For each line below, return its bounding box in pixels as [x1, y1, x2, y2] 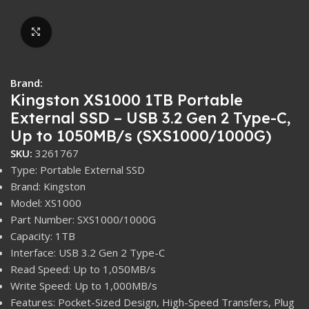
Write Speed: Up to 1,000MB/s [10, 278, 157, 292]
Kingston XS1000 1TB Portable [10, 90, 243, 110]
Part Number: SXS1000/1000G [10, 212, 156, 226]
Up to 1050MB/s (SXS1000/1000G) [10, 126, 272, 146]
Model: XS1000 [10, 195, 81, 210]
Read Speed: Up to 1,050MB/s [10, 261, 156, 276]
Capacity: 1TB [10, 228, 75, 243]
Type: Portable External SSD [10, 162, 145, 177]
